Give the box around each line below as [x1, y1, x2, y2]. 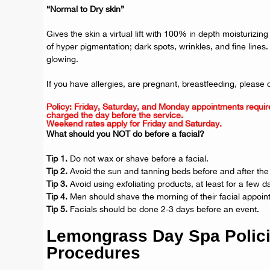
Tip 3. [46, 179, 67, 189]
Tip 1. [46, 154, 67, 163]
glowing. [46, 54, 78, 64]
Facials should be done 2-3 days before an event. [67, 204, 259, 214]
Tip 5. [46, 204, 67, 214]
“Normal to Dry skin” [46, 4, 124, 14]
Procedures [46, 243, 140, 262]
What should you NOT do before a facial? [46, 129, 204, 139]
